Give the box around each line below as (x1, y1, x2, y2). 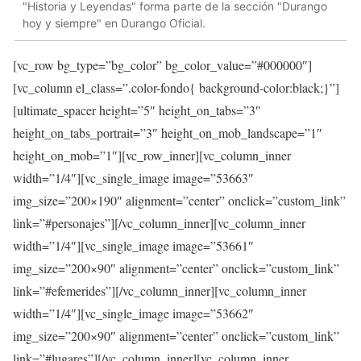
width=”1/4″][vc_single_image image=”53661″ (13, 236, 254, 254)
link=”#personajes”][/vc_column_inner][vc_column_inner (13, 214, 305, 231)
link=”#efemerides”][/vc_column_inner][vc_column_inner (13, 281, 306, 299)
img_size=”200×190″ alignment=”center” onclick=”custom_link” (13, 191, 346, 209)
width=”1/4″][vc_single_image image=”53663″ (13, 168, 254, 186)
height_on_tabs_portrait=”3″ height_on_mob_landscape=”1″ (13, 123, 322, 141)
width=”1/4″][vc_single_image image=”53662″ (13, 304, 254, 322)
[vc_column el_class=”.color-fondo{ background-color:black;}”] (13, 78, 339, 96)
